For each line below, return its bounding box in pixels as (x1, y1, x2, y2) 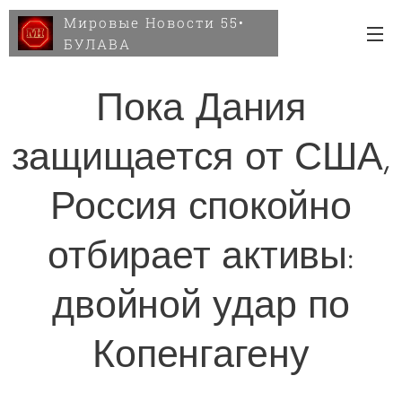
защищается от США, (11, 141, 391, 179)
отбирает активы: (48, 240, 354, 278)
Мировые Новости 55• (64, 13, 245, 31)
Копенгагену (92, 338, 310, 377)
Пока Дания (96, 92, 306, 130)
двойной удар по (52, 289, 350, 328)
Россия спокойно (50, 190, 352, 229)
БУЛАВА (64, 35, 131, 53)
